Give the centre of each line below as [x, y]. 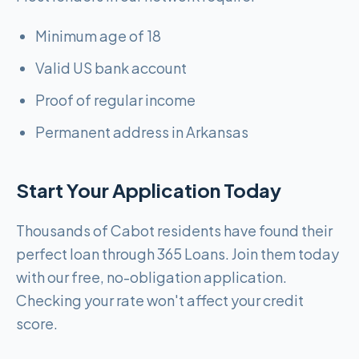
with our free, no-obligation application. [151, 277]
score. [37, 323]
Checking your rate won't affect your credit [160, 300]
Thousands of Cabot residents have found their [174, 230]
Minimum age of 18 [98, 36]
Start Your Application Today [149, 190]
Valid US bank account [111, 68]
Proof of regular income [115, 100]
